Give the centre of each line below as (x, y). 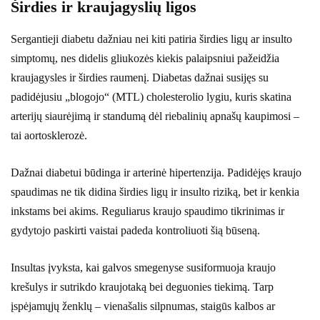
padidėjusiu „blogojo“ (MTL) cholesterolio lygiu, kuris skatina (151, 96)
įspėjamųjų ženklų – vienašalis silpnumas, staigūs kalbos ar (143, 306)
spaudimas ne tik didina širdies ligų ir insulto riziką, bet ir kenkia (155, 191)
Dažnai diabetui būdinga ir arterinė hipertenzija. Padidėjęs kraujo (156, 172)
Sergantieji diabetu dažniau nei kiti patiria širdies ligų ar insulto (151, 39)
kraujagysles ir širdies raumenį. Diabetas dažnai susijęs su (140, 77)
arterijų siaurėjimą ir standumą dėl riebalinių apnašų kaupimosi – (155, 116)
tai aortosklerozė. (49, 135)
